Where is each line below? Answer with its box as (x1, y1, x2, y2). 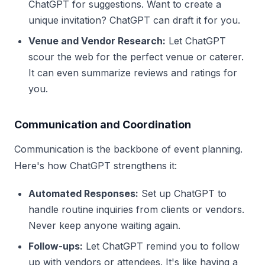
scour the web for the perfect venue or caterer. (28, 50, 244, 63)
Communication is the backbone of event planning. (14, 143, 243, 155)
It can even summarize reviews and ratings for (28, 66, 237, 79)
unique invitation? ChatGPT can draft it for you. (28, 14, 240, 26)
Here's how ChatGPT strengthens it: (14, 159, 177, 172)
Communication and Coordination (14, 118, 191, 131)
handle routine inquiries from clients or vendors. (28, 203, 244, 215)
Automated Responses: (28, 187, 138, 199)
